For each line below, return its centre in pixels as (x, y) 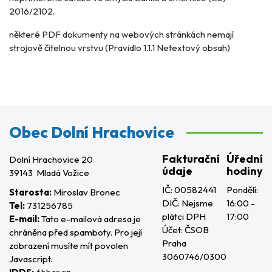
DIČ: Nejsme (188, 203)
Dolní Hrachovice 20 (51, 159)
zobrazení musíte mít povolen (69, 246)
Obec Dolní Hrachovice (92, 132)
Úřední (245, 159)
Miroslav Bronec (86, 192)
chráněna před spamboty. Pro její (76, 232)
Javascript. (31, 259)
